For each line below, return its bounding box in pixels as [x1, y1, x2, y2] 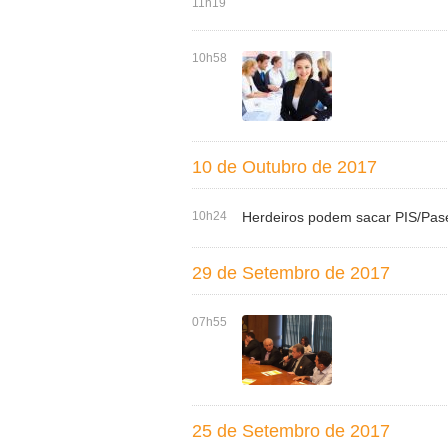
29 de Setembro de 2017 [192, 263, 390, 283]
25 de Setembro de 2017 [192, 421, 390, 441]
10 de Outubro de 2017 [192, 157, 377, 177]
